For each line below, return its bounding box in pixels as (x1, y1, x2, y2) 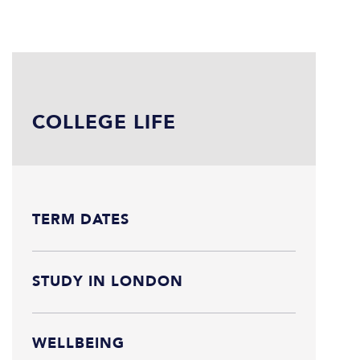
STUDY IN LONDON (32, 271, 183, 292)
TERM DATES (32, 209, 129, 230)
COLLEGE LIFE (32, 108, 176, 136)
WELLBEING (32, 333, 125, 354)
